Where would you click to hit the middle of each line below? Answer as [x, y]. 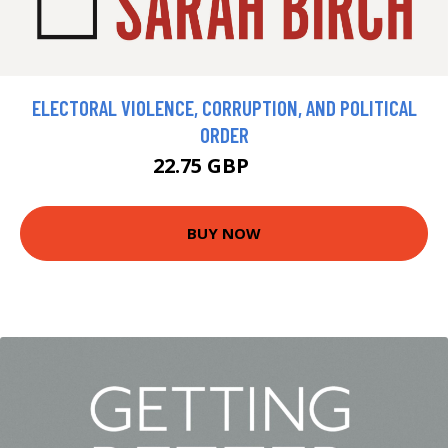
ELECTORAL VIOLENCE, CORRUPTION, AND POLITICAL [224, 107]
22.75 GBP [203, 165]
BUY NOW [224, 233]
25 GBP [274, 168]
